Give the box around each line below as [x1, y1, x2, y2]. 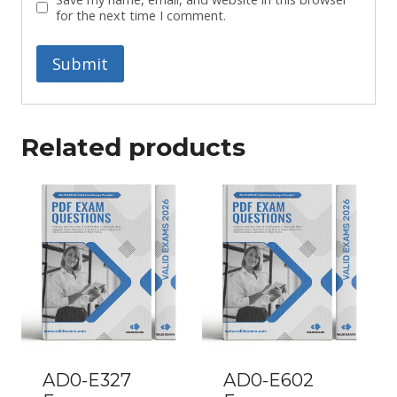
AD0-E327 [43, 370, 131, 392]
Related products [21, 132, 245, 163]
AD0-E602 [223, 370, 314, 392]
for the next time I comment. [55, 6, 226, 24]
